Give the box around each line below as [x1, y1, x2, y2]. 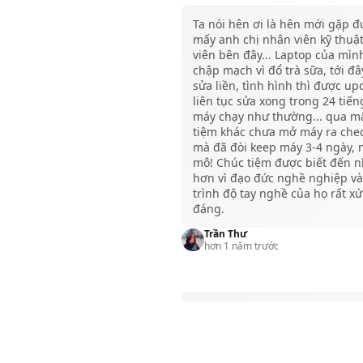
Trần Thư [204, 226, 247, 241]
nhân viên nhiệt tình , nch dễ [193, 302, 351, 318]
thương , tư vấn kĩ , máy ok [193, 318, 337, 334]
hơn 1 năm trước [204, 238, 279, 253]
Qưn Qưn [204, 344, 250, 358]
